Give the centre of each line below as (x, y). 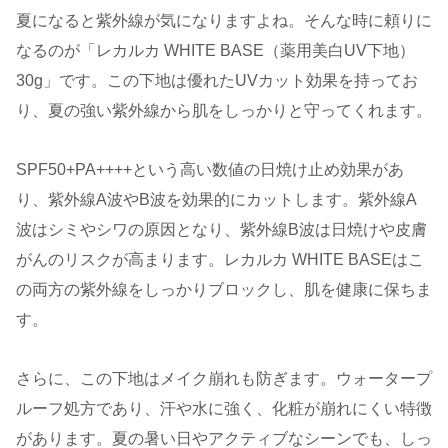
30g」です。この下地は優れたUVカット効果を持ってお (217, 81)
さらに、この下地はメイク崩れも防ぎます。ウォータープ (224, 378)
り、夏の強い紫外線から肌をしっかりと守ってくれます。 (224, 111)
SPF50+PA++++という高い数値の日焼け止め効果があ (210, 170)
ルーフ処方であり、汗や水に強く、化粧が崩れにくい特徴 (224, 408)
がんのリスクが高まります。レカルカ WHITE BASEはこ (220, 260)
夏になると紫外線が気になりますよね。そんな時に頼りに (224, 21)
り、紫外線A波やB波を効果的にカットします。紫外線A (216, 200)
